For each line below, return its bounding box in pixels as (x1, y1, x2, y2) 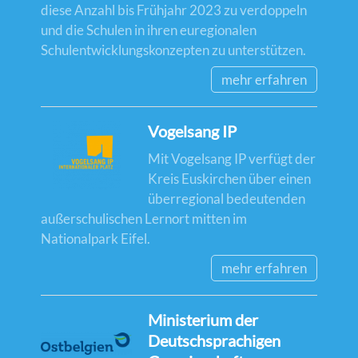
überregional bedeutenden (148, 189, 306, 207)
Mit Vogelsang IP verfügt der (148, 149, 316, 167)
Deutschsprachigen (148, 331, 281, 351)
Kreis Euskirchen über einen (148, 169, 312, 187)
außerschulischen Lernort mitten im (41, 209, 247, 227)
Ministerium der (148, 310, 259, 330)
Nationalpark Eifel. (41, 229, 150, 247)
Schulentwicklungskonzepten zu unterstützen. (41, 41, 306, 58)
